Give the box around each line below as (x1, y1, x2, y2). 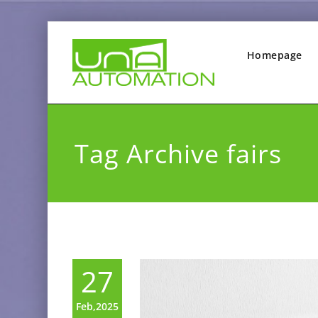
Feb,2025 (76, 300, 119, 313)
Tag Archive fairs (74, 136, 282, 171)
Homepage (246, 48, 302, 62)
